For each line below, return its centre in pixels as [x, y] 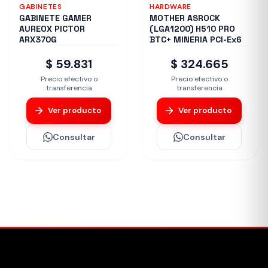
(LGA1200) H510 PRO [192, 28]
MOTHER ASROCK [185, 18]
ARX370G [38, 39]
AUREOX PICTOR [52, 28]
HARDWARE [170, 6]
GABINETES [41, 6]
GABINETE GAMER [55, 18]
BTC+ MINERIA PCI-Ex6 [196, 39]
